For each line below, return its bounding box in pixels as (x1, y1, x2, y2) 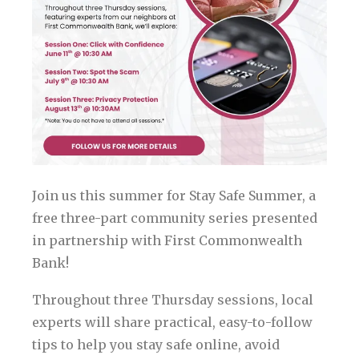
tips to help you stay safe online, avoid (32, 337, 280, 353)
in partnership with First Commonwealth (32, 232, 302, 249)
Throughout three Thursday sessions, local (32, 292, 313, 309)
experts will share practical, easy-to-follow (32, 314, 313, 331)
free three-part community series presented (32, 210, 317, 227)
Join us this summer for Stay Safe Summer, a (32, 188, 316, 204)
